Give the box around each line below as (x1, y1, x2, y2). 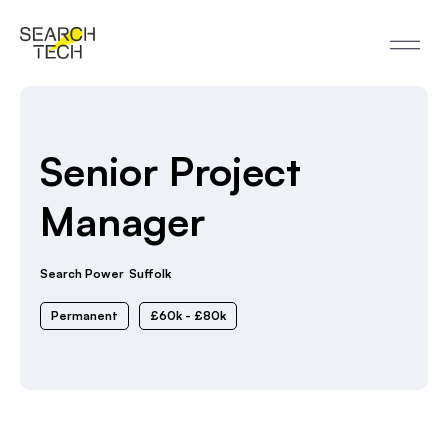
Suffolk (129, 266, 171, 281)
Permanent (51, 308, 118, 323)
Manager (40, 196, 205, 246)
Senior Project (40, 146, 301, 196)
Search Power (40, 266, 124, 281)
